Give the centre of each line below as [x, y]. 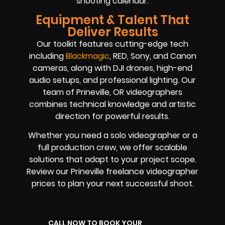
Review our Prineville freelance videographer [113, 172]
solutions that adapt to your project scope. [113, 160]
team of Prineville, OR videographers [113, 92]
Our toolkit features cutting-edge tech [113, 44]
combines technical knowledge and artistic [113, 104]
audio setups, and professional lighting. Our [113, 80]
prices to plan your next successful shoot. [113, 184]
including [47, 56]
